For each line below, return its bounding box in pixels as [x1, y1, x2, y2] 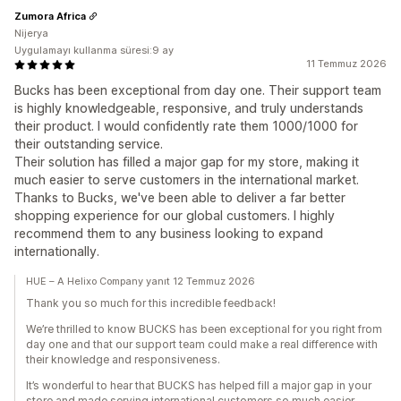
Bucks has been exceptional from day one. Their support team [14, 82, 381, 98]
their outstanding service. [14, 136, 163, 152]
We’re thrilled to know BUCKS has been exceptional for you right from [26, 322, 382, 337]
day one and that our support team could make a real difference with [26, 337, 378, 352]
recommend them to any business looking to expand [14, 226, 323, 242]
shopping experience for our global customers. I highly [14, 208, 335, 224]
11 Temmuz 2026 [306, 57, 387, 71]
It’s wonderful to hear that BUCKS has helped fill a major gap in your [26, 379, 371, 393]
